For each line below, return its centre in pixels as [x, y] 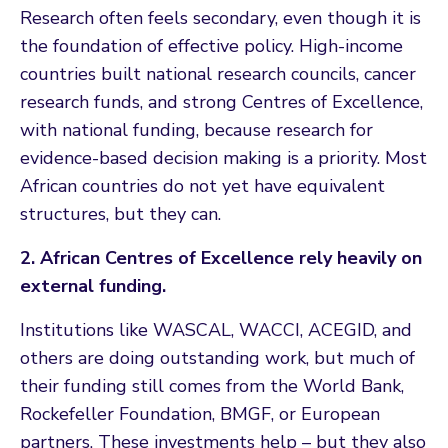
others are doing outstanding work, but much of [217, 357]
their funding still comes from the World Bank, [212, 385]
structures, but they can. [120, 213]
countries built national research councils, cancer [218, 73]
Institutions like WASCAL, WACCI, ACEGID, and [216, 329]
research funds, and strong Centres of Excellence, [221, 101]
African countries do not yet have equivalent [202, 185]
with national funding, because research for [196, 129]
